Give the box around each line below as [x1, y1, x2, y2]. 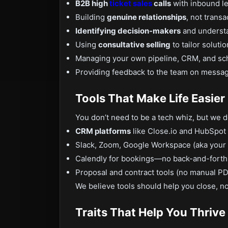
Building [75, 12, 107, 22]
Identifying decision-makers [75, 26, 181, 36]
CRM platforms [75, 126, 131, 136]
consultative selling [98, 40, 170, 49]
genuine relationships [107, 12, 186, 22]
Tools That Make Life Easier [75, 92, 225, 105]
